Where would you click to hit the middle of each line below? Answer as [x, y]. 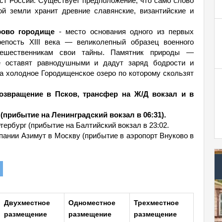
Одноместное [92, 203]
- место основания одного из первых [124, 31]
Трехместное [156, 203]
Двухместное [27, 203]
